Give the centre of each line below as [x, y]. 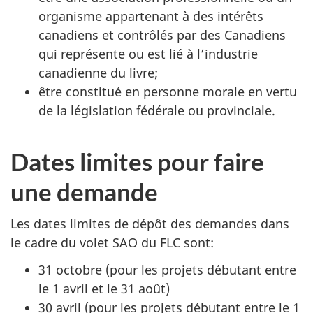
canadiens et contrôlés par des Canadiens [162, 35]
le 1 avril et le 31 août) [104, 288]
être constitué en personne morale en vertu [168, 91]
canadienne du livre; [98, 72]
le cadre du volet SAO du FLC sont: [112, 242]
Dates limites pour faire [137, 161]
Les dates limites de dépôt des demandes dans [150, 224]
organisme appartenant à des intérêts [151, 16]
